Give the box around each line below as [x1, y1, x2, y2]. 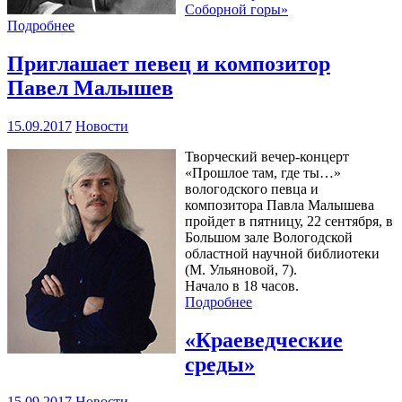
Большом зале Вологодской [185, 229, 353, 245]
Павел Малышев [7, 75, 173, 100]
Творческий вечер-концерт [185, 148, 349, 164]
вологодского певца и [185, 180, 319, 197]
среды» [185, 352, 255, 376]
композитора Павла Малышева [185, 197, 374, 213]
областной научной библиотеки [185, 245, 380, 261]
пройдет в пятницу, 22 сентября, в [185, 213, 393, 229]
